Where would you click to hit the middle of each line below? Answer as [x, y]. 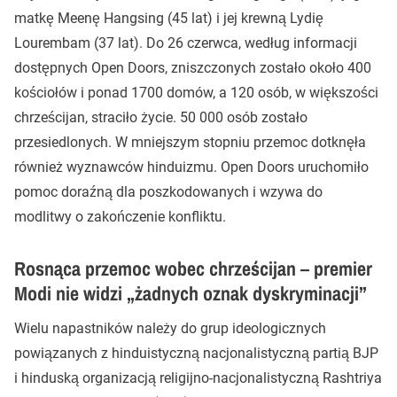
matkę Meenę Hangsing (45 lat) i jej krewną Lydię [169, 18]
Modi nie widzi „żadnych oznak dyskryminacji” [191, 293]
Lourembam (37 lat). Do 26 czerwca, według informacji [186, 43]
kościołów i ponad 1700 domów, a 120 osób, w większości [196, 93]
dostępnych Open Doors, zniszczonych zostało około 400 [193, 68]
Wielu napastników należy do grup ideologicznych [170, 328]
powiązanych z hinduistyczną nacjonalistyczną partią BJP [196, 353]
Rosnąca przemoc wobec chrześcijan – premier [193, 269]
